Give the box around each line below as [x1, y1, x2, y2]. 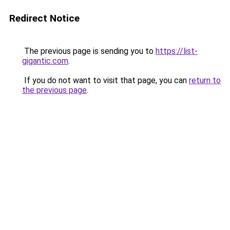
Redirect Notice [9, 12, 80, 24]
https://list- [156, 46, 198, 56]
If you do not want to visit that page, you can [22, 75, 189, 85]
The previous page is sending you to [22, 46, 156, 56]
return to [189, 75, 221, 85]
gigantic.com [22, 56, 68, 66]
